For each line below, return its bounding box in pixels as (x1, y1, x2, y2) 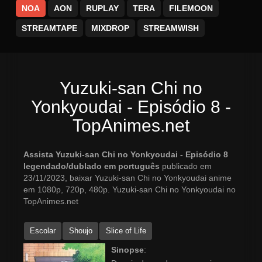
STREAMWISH (143, 23, 199, 33)
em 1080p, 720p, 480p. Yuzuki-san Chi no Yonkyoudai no (23, 185, 236, 195)
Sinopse (111, 245, 144, 255)
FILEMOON (169, 4, 213, 13)
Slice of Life (106, 226, 146, 236)
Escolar (30, 226, 56, 236)
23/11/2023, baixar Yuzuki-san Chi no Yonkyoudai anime (23, 173, 232, 183)
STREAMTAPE (22, 23, 77, 33)
